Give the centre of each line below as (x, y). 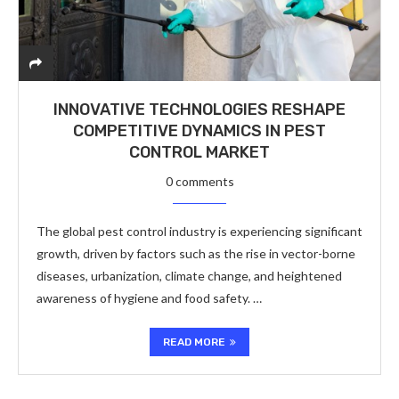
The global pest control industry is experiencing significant (199, 231)
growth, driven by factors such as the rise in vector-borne (196, 253)
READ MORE (194, 342)
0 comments (199, 181)
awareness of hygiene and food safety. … (149, 298)
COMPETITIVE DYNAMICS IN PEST (199, 131)
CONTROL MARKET (199, 152)
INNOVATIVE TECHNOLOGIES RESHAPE (199, 110)
